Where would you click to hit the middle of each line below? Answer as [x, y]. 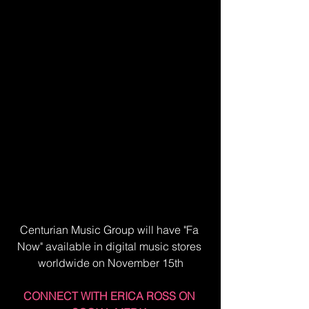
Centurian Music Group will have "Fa [110, 230]
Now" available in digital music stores [110, 246]
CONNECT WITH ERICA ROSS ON [110, 296]
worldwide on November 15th [110, 263]
